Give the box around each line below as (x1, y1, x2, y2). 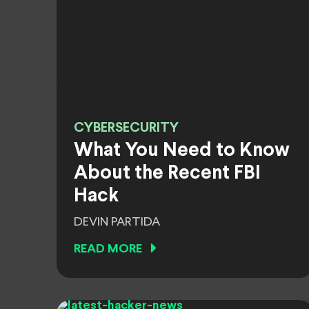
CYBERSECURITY (74, 121, 179, 134)
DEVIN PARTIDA (74, 216, 160, 228)
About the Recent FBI (74, 165, 261, 183)
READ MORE (74, 243, 142, 255)
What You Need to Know (74, 142, 290, 160)
